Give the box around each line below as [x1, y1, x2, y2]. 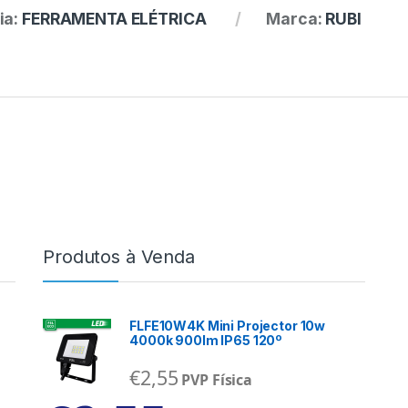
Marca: [266, 9, 326, 29]
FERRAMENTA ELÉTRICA [22, 9, 207, 29]
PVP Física [181, 370, 253, 391]
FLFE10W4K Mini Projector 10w [129, 318, 326, 334]
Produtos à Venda [43, 246, 195, 269]
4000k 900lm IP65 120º [129, 332, 283, 349]
